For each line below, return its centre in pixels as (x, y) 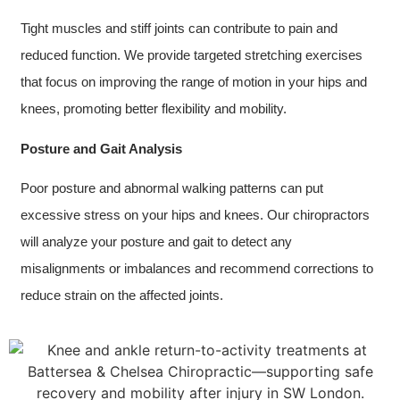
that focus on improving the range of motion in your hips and (194, 82)
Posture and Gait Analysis (101, 148)
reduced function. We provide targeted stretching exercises (192, 55)
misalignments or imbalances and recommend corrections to (197, 269)
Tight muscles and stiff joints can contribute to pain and (179, 29)
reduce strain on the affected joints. (122, 296)
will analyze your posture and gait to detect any (156, 242)
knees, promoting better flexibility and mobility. (154, 109)
